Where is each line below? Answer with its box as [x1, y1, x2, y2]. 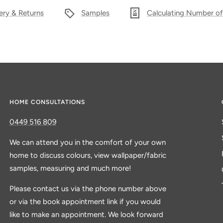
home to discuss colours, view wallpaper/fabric [9, 151, 166, 160]
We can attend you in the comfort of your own [9, 138, 166, 147]
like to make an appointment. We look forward [9, 210, 163, 219]
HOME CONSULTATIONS [9, 99, 85, 106]
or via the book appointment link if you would [9, 197, 161, 206]
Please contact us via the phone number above [9, 184, 166, 193]
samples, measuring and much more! [9, 164, 131, 173]
